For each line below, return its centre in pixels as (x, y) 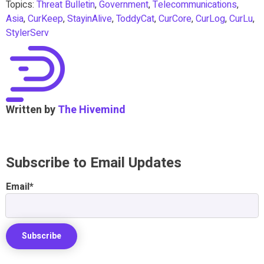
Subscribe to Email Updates (94, 163)
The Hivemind (92, 110)
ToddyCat (135, 19)
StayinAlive (90, 19)
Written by (32, 110)
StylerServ (27, 33)
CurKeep (45, 19)
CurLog (210, 19)
